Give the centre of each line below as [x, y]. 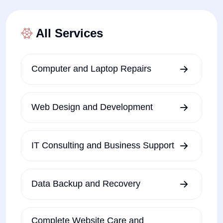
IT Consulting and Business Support [103, 146]
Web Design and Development [92, 107]
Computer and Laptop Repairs [91, 69]
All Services [69, 33]
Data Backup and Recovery [86, 184]
